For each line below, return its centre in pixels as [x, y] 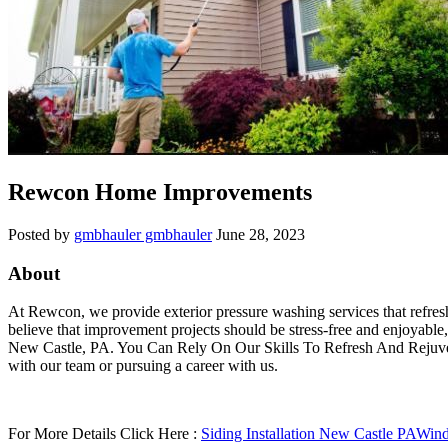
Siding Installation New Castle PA [308, 434]
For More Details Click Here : [104, 434]
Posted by [41, 234]
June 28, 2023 [260, 234]
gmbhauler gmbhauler [143, 234]
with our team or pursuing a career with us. [143, 366]
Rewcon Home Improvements [160, 191]
